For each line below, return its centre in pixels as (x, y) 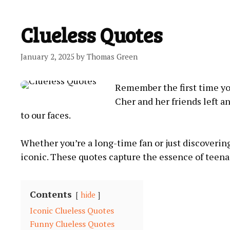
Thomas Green (112, 56)
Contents (51, 194)
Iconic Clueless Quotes (72, 210)
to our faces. (46, 115)
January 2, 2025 (47, 56)
